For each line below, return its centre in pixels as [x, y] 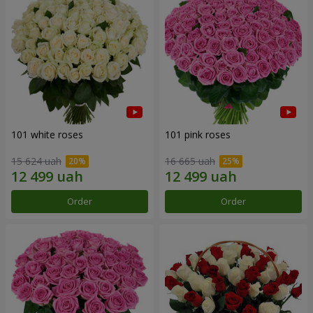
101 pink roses [198, 134]
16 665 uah [190, 161]
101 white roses [47, 134]
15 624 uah [36, 161]
